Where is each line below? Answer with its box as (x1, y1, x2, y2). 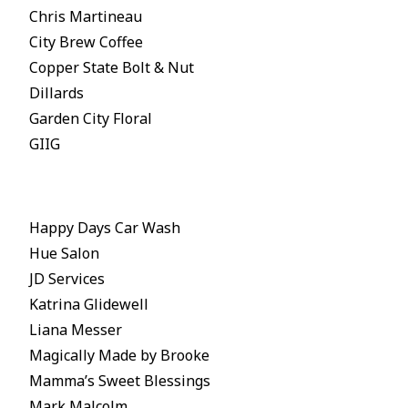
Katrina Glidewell (28, 294, 148, 315)
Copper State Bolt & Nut (28, 57, 194, 78)
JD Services (28, 269, 105, 290)
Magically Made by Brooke (28, 345, 209, 366)
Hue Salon (28, 243, 99, 264)
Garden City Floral (28, 108, 152, 129)
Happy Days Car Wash (28, 218, 180, 239)
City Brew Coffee (28, 32, 143, 53)
